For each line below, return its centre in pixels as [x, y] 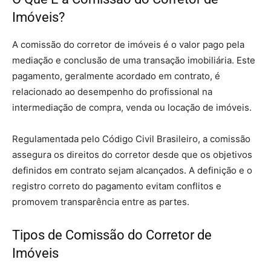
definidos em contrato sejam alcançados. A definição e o [132, 170]
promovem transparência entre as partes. [101, 201]
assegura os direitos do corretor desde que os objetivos [132, 154]
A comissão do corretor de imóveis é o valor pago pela [128, 44]
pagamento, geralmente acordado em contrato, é [116, 76]
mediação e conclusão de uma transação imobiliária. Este [134, 60]
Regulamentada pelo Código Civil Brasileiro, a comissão [131, 139]
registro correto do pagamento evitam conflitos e [117, 186]
